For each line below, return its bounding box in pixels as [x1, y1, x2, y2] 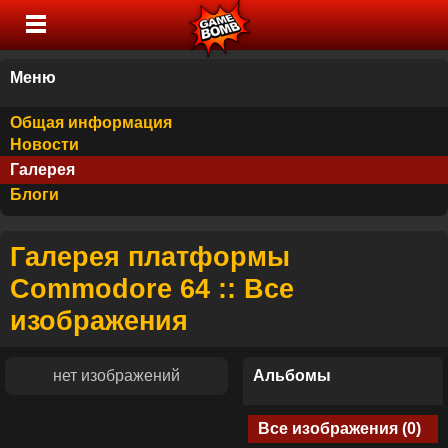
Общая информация [10, 114, 172, 131]
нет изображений [53, 367, 180, 384]
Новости [10, 136, 79, 153]
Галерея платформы [10, 241, 290, 272]
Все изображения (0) [258, 420, 421, 437]
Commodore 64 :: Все [10, 273, 294, 304]
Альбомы [253, 367, 331, 384]
